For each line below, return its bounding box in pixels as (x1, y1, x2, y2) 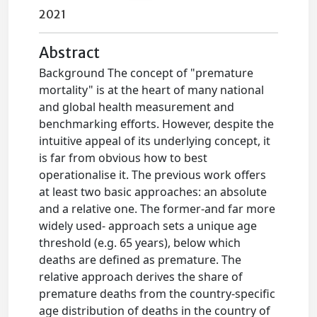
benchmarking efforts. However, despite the (39, 116, 275, 132)
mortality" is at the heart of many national (39, 82, 265, 98)
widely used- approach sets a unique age (39, 218, 258, 234)
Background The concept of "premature (39, 65, 254, 81)
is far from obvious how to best (39, 150, 208, 166)
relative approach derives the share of (39, 269, 243, 284)
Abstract (39, 44, 100, 62)
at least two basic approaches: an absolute (39, 184, 267, 200)
